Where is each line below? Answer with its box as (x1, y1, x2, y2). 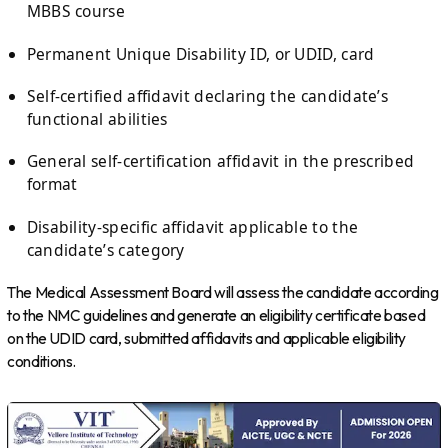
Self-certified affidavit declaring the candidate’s (26, 84, 389, 107)
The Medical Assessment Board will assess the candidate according (7, 282, 439, 302)
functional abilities (26, 107, 168, 130)
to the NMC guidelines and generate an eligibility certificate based (7, 305, 426, 325)
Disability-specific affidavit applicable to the (26, 215, 359, 238)
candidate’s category (26, 238, 185, 261)
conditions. (7, 351, 76, 371)
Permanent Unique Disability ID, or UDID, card (26, 42, 375, 65)
